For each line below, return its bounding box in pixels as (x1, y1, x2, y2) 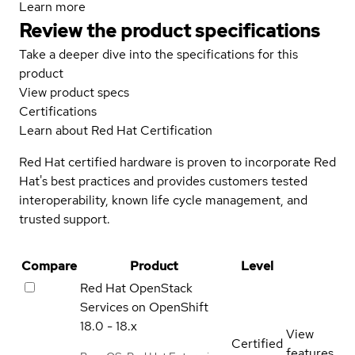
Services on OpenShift (80, 298, 208, 315)
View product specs (19, 83, 129, 101)
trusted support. (19, 210, 110, 227)
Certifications (19, 102, 97, 120)
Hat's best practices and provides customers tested (19, 172, 307, 189)
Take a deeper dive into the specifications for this (19, 45, 298, 63)
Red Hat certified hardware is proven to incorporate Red (19, 153, 336, 170)
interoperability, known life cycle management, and (19, 191, 307, 208)
